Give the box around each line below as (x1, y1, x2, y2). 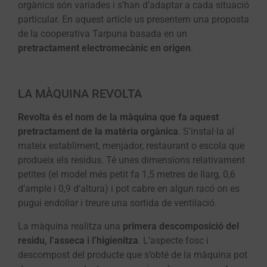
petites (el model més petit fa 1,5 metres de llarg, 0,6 (18, 169, 235, 181)
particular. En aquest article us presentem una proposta (18, 13, 249, 25)
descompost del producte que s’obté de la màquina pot (18, 249, 247, 260)
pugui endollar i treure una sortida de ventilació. (18, 197, 217, 209)
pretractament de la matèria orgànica (18, 126, 178, 138)
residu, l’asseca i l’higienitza (18, 234, 138, 246)
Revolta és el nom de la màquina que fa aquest (18, 111, 219, 123)
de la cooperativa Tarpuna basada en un (18, 27, 187, 39)
